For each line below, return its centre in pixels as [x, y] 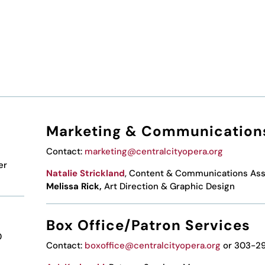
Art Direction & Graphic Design [169, 186]
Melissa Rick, [75, 186]
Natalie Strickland [85, 173]
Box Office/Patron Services [148, 225]
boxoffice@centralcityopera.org [152, 245]
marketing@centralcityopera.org [153, 151]
